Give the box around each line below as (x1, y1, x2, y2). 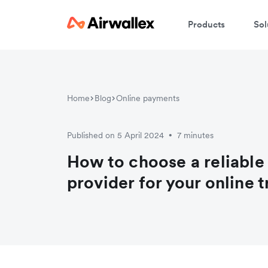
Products (188, 18, 225, 30)
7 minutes (177, 129, 214, 141)
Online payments (116, 92, 179, 103)
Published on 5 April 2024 (67, 129, 164, 141)
